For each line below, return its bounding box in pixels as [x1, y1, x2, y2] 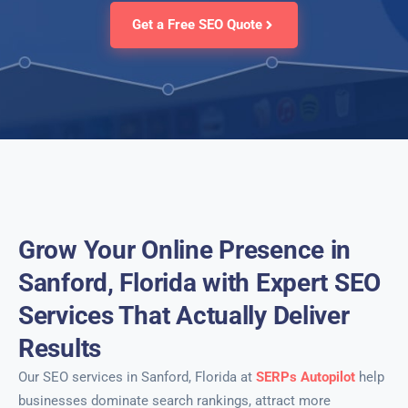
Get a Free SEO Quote [132, 16, 262, 33]
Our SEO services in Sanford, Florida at [18, 369, 256, 385]
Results [18, 333, 102, 363]
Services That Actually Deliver [18, 301, 350, 331]
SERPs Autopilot [256, 369, 355, 385]
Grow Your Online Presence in [18, 235, 352, 265]
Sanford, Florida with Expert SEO [18, 268, 382, 298]
